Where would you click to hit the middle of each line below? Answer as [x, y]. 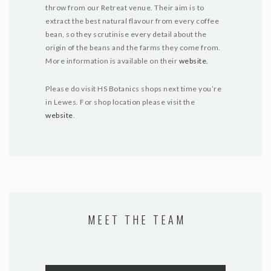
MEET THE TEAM [137, 220]
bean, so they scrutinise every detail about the [126, 34]
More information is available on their [112, 61]
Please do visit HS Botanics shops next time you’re [133, 89]
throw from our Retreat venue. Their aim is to [125, 8]
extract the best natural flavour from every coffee [132, 21]
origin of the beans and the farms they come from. [133, 47]
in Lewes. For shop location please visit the [120, 102]
